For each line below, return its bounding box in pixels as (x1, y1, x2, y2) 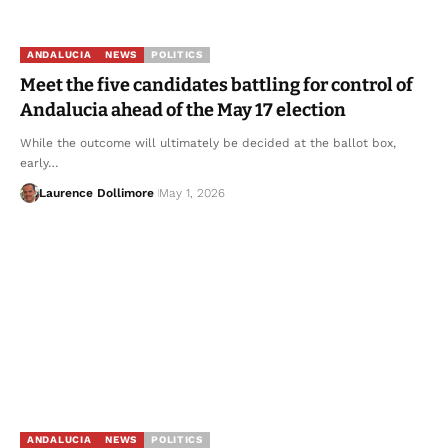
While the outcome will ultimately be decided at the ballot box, (20, 135, 396, 150)
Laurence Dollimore (38, 185, 154, 200)
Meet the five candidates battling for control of (20, 73, 413, 96)
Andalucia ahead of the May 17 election (20, 98, 346, 121)
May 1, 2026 (158, 185, 225, 200)
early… (20, 155, 58, 170)
